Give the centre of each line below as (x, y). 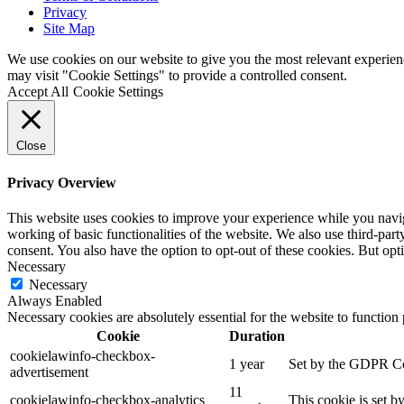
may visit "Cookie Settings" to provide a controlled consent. (177, 76)
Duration (257, 335)
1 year (247, 363)
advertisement (49, 372)
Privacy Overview (62, 182)
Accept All (38, 92)
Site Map (69, 29)
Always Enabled (55, 300)
